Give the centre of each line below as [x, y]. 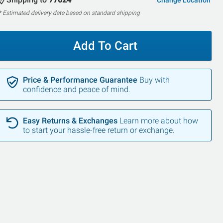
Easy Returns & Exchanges [70, 121]
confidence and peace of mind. [76, 90]
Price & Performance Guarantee [80, 80]
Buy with [154, 80]
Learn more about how [159, 121]
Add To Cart [105, 46]
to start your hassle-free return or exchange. [99, 130]
